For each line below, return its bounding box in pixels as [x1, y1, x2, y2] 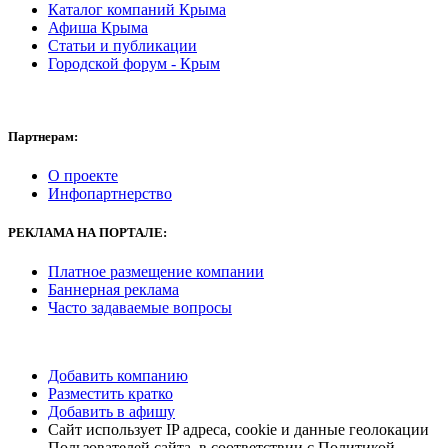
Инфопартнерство [48, 185, 172, 203]
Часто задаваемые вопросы [48, 299, 232, 317]
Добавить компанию [48, 367, 188, 385]
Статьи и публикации [48, 36, 197, 54]
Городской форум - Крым [48, 54, 220, 72]
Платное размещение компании [48, 263, 264, 281]
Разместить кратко [48, 385, 173, 403]
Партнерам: [8, 128, 78, 144]
